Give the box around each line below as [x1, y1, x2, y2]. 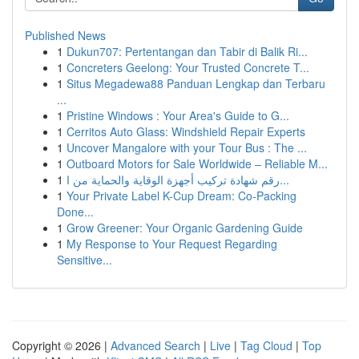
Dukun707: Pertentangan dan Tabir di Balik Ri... [67, 43, 308, 59]
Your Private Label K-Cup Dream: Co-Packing [67, 188, 296, 204]
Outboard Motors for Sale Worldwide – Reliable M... [67, 155, 328, 171]
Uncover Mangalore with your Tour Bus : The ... [67, 139, 307, 155]
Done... [57, 204, 94, 220]
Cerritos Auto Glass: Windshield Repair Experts [67, 123, 305, 139]
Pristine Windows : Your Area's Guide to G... [67, 107, 289, 123]
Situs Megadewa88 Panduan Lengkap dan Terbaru [67, 75, 325, 91]
